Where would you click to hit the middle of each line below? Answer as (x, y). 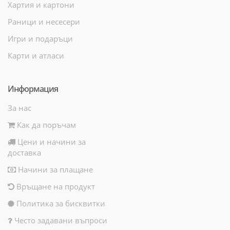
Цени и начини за (51, 141)
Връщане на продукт (55, 186)
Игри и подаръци (40, 38)
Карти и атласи (36, 55)
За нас (20, 108)
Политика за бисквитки (60, 203)
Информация (33, 89)
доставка (24, 152)
